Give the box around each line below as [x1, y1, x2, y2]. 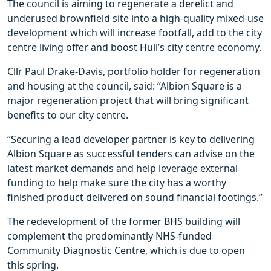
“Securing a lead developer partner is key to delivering [7, 132, 255, 146]
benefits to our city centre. [7, 108, 128, 122]
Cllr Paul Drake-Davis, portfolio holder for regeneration [7, 65, 260, 79]
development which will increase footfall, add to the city [7, 26, 262, 40]
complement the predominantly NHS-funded [7, 229, 212, 243]
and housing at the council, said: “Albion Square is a [7, 79, 242, 93]
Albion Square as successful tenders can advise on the [7, 147, 255, 161]
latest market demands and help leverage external [7, 162, 238, 175]
